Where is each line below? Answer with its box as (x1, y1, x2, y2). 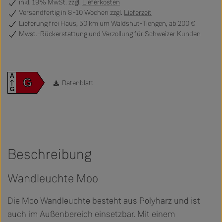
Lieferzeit (124, 8, 152, 18)
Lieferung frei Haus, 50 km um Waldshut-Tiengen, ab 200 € (17, 18, 196, 28)
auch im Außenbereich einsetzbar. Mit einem (7, 208, 175, 220)
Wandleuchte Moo (7, 170, 98, 186)
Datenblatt (60, 78, 94, 88)
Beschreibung (7, 145, 92, 164)
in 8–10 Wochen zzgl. (61, 8, 124, 18)
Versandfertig (17, 8, 61, 18)
